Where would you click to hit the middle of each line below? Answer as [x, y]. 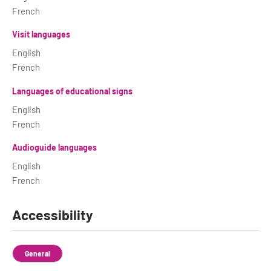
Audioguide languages [54, 147]
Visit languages [41, 34]
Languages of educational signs [72, 91]
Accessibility [53, 214]
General [38, 253]
